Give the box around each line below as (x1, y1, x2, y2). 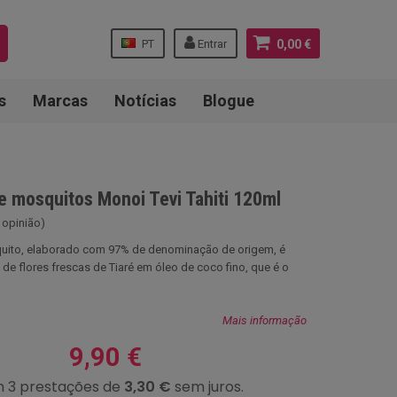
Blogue (203, 91, 254, 110)
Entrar (198, 37, 227, 51)
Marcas (33, 91, 88, 110)
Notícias (114, 91, 176, 110)
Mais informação (222, 314, 307, 327)
